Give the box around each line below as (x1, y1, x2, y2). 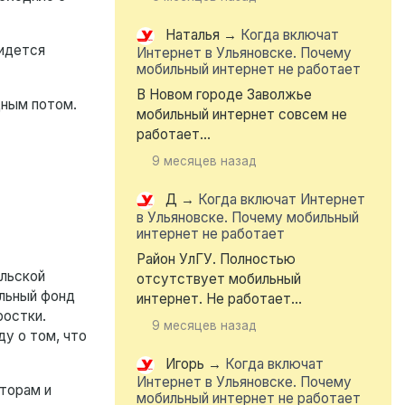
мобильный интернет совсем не (137, 106, 347, 124)
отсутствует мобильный (137, 270, 301, 288)
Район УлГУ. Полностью (137, 250, 296, 268)
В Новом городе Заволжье (137, 86, 312, 104)
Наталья (165, 26, 220, 44)
